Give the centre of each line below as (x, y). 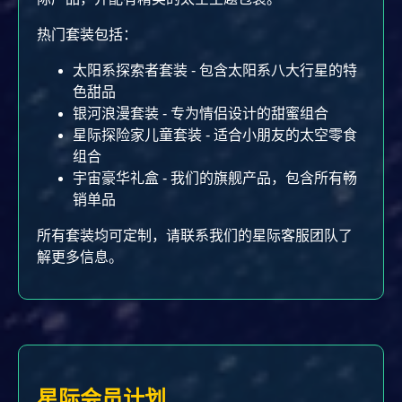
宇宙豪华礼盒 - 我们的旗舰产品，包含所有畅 (215, 178)
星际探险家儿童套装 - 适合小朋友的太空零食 (215, 135)
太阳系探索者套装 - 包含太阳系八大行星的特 (215, 70)
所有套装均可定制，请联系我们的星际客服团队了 (195, 236)
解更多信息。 (80, 257)
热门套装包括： (87, 35)
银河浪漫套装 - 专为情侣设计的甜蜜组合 (201, 114)
